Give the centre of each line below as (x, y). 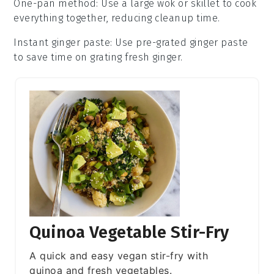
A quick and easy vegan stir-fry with (119, 255)
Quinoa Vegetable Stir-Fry (129, 232)
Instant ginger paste (62, 43)
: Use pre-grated (150, 43)
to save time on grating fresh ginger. (98, 57)
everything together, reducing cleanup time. (117, 18)
